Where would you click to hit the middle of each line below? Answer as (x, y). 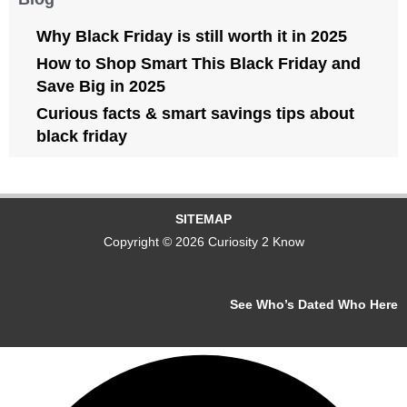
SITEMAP (203, 220)
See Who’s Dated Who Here (314, 305)
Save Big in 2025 (101, 87)
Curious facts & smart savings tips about (195, 114)
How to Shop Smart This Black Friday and (199, 64)
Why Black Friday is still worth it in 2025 (192, 37)
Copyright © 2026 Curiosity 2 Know (203, 243)
